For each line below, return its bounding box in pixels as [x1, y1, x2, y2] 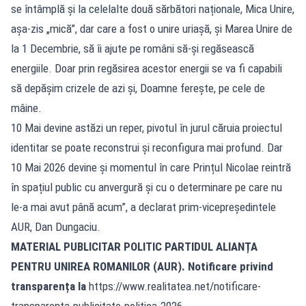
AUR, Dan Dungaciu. [11, 219, 100, 234]
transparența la [11, 279, 89, 293]
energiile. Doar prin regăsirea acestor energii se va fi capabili [11, 61, 282, 75]
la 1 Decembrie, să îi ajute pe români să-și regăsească [11, 41, 254, 55]
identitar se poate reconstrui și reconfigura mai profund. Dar [11, 140, 283, 154]
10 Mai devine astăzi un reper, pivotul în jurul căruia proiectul [11, 120, 282, 135]
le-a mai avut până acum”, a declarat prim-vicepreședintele [11, 199, 276, 214]
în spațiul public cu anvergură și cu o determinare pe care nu [11, 180, 282, 194]
